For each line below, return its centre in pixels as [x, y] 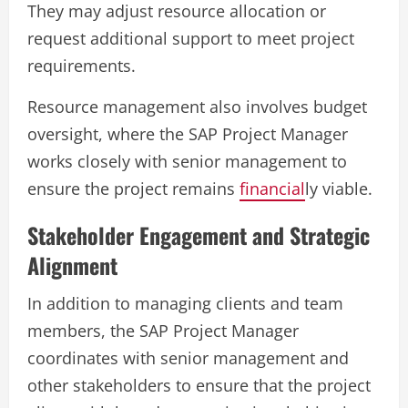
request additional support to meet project [191, 39]
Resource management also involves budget [197, 107]
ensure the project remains [133, 189]
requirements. [82, 66]
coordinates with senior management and [188, 358]
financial [272, 189]
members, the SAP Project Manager [163, 331]
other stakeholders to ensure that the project [199, 386]
